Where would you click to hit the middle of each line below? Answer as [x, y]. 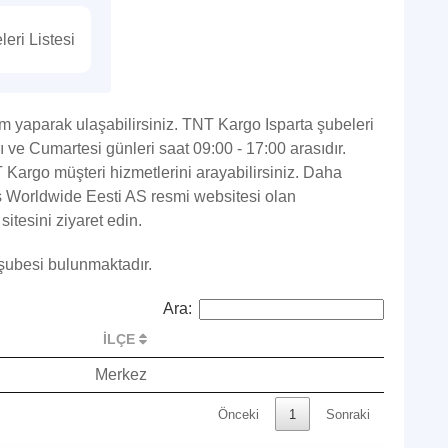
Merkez [121, 374]
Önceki [238, 414]
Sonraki [348, 414]
